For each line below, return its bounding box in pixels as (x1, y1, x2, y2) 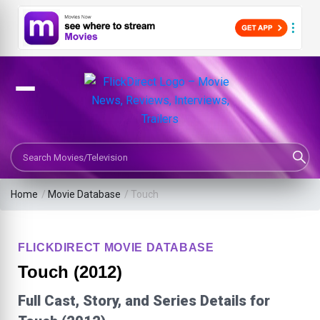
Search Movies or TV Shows (10, 137, 151, 151)
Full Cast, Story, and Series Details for (18, 292, 270, 310)
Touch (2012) (18, 262, 122, 282)
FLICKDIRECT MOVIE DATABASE (18, 241, 214, 254)
